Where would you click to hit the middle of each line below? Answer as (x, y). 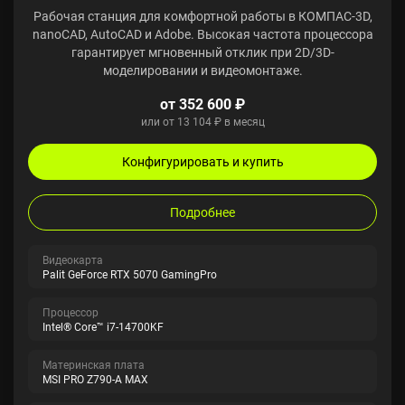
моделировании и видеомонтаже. (202, 70)
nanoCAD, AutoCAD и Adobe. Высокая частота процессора (202, 34)
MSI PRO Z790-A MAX (95, 379)
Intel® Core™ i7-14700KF (103, 326)
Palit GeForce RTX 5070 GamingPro (130, 274)
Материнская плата (94, 364)
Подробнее (202, 212)
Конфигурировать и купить (202, 161)
